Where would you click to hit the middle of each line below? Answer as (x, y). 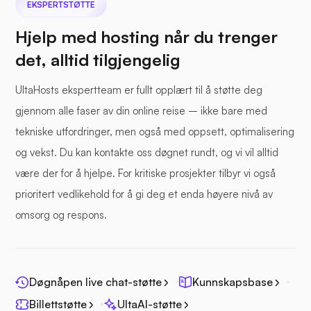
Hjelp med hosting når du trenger (146, 37)
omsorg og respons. (61, 215)
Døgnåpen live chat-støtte (95, 282)
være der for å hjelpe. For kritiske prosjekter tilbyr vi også (145, 174)
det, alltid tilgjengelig (98, 60)
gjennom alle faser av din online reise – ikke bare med (141, 111)
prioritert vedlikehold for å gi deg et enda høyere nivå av (144, 194)
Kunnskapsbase (233, 282)
